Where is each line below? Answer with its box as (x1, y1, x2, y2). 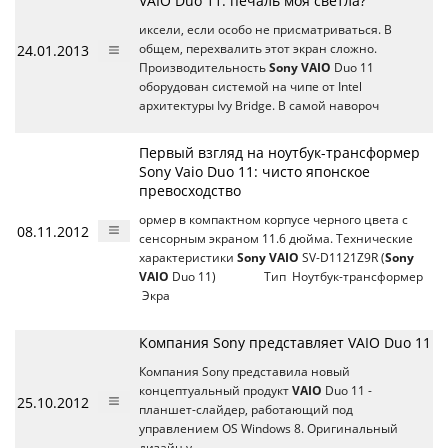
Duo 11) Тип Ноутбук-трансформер (169, 269, 423, 285)
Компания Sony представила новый (139, 364, 350, 380)
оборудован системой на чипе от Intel (139, 79, 362, 95)
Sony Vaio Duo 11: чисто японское (139, 162, 370, 182)
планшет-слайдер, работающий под (139, 402, 353, 418)
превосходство (139, 181, 241, 201)
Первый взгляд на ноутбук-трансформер (139, 143, 420, 163)
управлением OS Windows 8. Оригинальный (139, 421, 398, 437)
